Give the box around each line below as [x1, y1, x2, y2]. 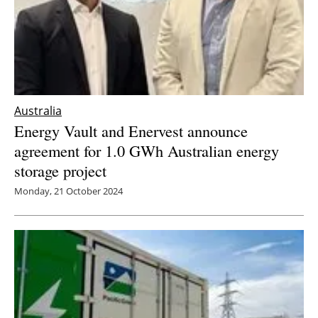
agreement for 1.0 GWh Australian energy [14, 139, 279, 161]
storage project [14, 159, 106, 181]
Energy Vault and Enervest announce [14, 119, 248, 141]
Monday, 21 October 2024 [14, 184, 123, 197]
